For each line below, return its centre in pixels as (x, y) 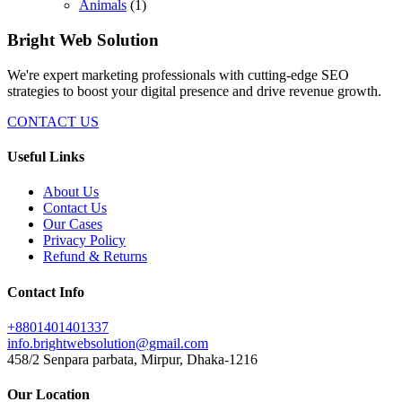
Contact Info (46, 292)
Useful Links (46, 157)
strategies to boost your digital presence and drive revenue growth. (194, 91)
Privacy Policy (84, 240)
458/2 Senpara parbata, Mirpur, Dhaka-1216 (132, 359)
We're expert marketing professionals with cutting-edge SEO (178, 74)
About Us (71, 192)
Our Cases (73, 224)
